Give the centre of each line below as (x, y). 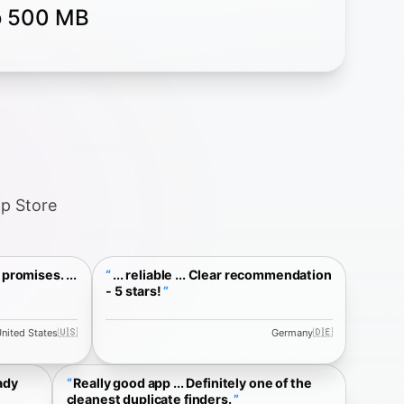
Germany (292, 332)
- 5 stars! (133, 291)
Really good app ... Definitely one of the (193, 383)
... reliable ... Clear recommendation (222, 275)
